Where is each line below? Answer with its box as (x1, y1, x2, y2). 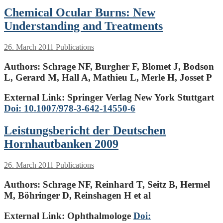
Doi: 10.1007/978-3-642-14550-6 (4, 103, 135, 114)
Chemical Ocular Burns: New (4, 6, 155, 19)
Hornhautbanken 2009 (4, 137, 118, 151)
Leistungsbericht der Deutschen (4, 124, 166, 137)
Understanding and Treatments (4, 19, 163, 33)
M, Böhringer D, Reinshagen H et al (4, 190, 151, 201)
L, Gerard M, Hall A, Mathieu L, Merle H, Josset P (4, 72, 212, 83)
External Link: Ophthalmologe (4, 210, 133, 221)
